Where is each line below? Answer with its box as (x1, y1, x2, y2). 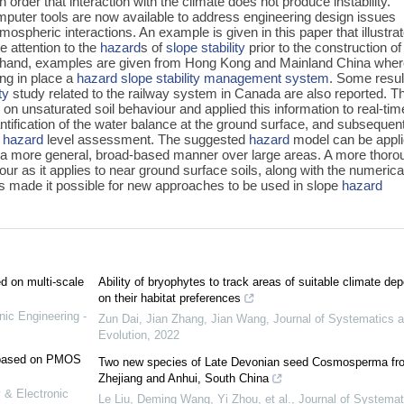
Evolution (97, 328, 147, 343)
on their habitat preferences (97, 291, 241, 306)
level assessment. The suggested (43, 131, 250, 147)
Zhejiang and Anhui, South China (97, 372, 269, 386)
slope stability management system (121, 69, 330, 86)
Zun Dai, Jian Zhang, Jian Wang (97, 312, 266, 326)
